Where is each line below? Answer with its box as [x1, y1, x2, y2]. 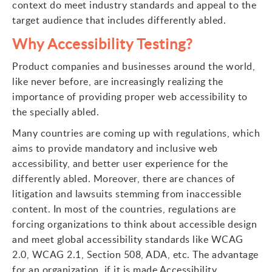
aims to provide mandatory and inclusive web [12, 141, 218, 155]
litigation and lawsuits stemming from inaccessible [12, 187, 241, 200]
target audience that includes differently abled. [12, 13, 226, 27]
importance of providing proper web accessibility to [12, 90, 248, 103]
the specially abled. [12, 105, 99, 118]
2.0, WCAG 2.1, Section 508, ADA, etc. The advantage [12, 248, 259, 261]
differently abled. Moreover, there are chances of [12, 172, 236, 185]
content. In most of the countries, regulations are [12, 202, 236, 216]
